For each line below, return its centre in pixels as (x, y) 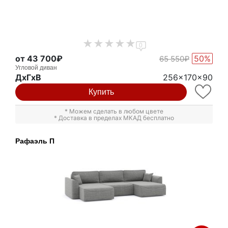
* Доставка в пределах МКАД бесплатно (114, 118)
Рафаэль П (35, 141)
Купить (101, 92)
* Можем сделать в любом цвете (114, 111)
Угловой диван (36, 68)
